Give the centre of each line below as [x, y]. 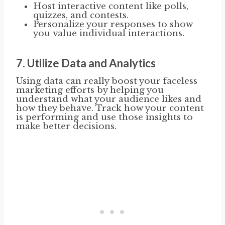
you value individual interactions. [109, 33]
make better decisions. [66, 126]
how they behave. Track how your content [110, 108]
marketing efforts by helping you [90, 90]
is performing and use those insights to [104, 117]
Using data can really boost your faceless [107, 81]
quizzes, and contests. [81, 15]
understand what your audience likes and [109, 99]
